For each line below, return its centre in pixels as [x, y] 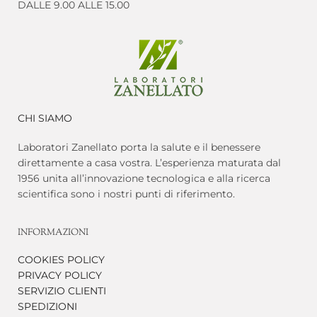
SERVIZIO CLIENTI [62, 291]
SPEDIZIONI [47, 307]
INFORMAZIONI [53, 233]
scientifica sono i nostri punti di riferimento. [126, 194]
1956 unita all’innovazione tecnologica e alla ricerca [144, 178]
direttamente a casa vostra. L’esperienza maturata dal [149, 162]
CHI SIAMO [45, 119]
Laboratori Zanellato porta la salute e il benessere [139, 147]
